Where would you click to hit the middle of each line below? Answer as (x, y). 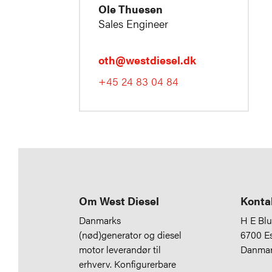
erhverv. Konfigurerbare (127, 263)
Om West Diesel (119, 200)
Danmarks (100, 220)
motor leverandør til (120, 249)
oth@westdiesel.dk (147, 59)
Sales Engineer (133, 23)
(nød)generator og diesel (130, 234)
